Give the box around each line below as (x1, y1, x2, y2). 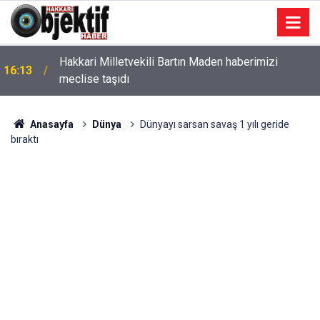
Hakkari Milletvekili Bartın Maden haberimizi (59, 55, 278, 69)
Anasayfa (27, 119, 74, 130)
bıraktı (11, 134, 39, 145)
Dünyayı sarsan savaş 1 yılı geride (139, 119, 289, 130)
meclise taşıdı (59, 72, 129, 86)
